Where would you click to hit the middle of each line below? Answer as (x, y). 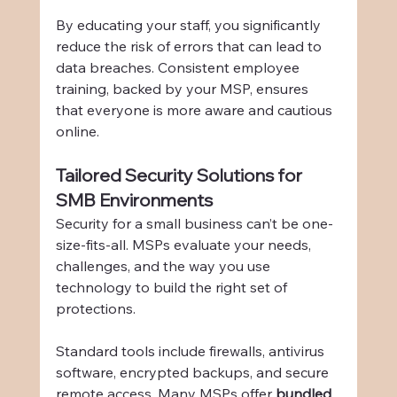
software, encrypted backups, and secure (194, 373)
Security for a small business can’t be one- (194, 224)
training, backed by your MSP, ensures (183, 89)
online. (77, 132)
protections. (95, 309)
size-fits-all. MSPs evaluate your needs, (185, 245)
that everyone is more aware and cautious (195, 110)
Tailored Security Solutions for (180, 175)
